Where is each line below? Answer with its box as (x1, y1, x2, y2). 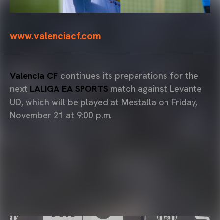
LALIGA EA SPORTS (30, 82, 108, 94)
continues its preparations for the (58, 69, 198, 81)
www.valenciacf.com (10, 29, 101, 42)
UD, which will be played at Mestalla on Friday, (10, 96, 197, 108)
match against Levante (108, 82, 202, 94)
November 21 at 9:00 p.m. (10, 109, 112, 121)
